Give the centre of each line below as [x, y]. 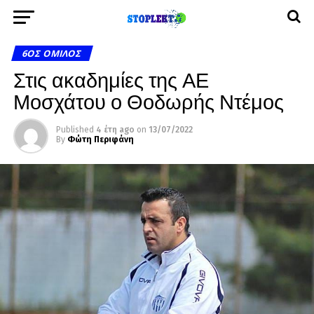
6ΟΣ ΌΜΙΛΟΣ [52, 53]
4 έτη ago [115, 130]
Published [75, 130]
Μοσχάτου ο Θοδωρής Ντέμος [148, 101]
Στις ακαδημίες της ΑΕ [111, 79]
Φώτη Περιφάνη [100, 139]
